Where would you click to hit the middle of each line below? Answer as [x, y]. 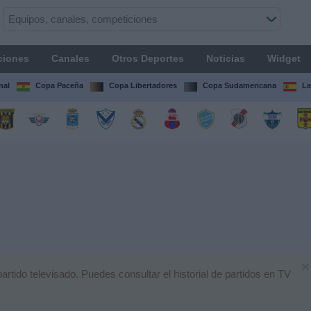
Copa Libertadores [143, 85]
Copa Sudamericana [239, 85]
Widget [284, 58]
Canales [70, 58]
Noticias [225, 58]
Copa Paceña [59, 85]
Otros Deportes [148, 58]
